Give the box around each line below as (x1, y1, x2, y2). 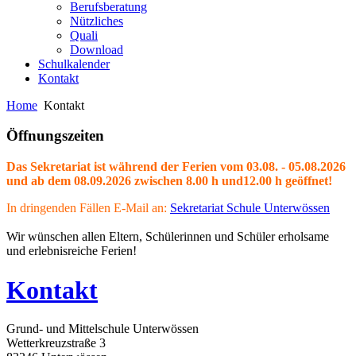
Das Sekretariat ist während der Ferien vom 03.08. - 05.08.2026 (6, 160, 346, 174)
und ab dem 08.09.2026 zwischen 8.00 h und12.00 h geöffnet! (6, 174, 332, 188)
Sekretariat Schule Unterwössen (170, 201, 330, 215)
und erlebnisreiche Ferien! (6, 244, 137, 258)
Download (70, 42, 123, 56)
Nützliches (70, 14, 123, 28)
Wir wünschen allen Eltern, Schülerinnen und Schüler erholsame (6, 230, 329, 244)
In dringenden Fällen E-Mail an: (6, 201, 167, 215)
